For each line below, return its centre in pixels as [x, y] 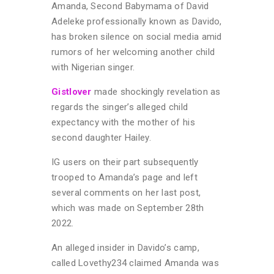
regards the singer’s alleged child [120, 107]
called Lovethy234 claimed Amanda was [135, 263]
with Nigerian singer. [93, 67]
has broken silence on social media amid [137, 36]
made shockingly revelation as [157, 91]
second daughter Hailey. [101, 137]
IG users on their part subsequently [125, 162]
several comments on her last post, [126, 192]
